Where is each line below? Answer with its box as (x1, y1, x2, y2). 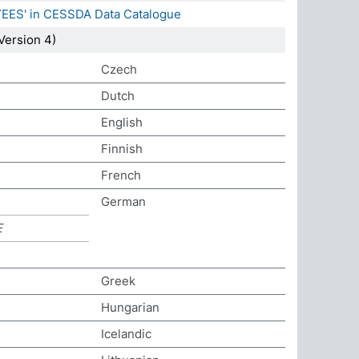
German (101, 194, 146, 209)
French (101, 167, 141, 183)
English (101, 115, 143, 130)
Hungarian (101, 300, 159, 315)
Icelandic (101, 326, 151, 341)
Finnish (101, 141, 143, 156)
